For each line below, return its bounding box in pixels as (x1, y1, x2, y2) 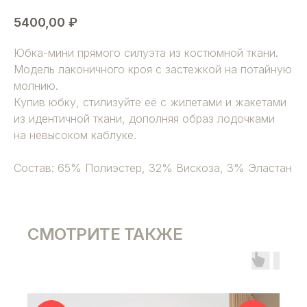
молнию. (14, 79, 58, 93)
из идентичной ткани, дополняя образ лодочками (14, 112, 275, 126)
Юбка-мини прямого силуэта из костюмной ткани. (14, 46, 278, 60)
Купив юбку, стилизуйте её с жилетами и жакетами (14, 95, 286, 110)
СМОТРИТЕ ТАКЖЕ (27, 224, 182, 245)
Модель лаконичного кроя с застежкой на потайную (14, 62, 292, 77)
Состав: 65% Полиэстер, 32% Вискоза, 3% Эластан (14, 161, 292, 175)
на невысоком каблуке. (14, 128, 136, 143)
